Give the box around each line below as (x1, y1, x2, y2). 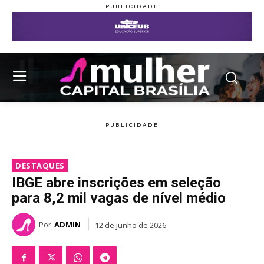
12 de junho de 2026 (95, 219, 166, 230)
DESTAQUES (15, 160, 65, 171)
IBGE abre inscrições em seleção (12, 174, 221, 192)
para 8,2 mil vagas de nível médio (12, 190, 226, 207)
